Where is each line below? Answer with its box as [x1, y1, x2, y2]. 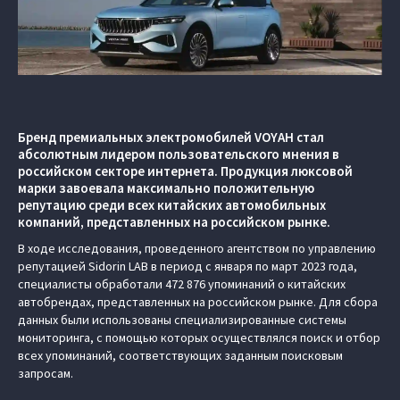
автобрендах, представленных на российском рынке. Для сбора [18, 294, 378, 311]
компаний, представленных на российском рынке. [18, 213, 330, 231]
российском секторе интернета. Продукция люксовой [18, 162, 353, 180]
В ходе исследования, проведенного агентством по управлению [18, 240, 376, 257]
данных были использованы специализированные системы [18, 312, 346, 329]
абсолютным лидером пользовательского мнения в [18, 146, 339, 163]
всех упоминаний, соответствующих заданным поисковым [18, 347, 343, 364]
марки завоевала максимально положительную [18, 179, 314, 197]
